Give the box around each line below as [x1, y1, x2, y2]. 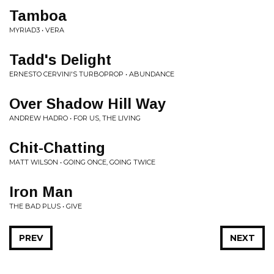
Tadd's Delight [9, 51, 111, 68]
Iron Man [9, 183, 73, 200]
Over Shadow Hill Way [9, 95, 166, 112]
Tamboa [9, 7, 67, 24]
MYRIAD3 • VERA [9, 26, 64, 34]
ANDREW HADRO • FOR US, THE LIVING [9, 114, 141, 122]
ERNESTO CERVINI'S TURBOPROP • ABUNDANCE [9, 70, 174, 78]
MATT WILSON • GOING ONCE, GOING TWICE [9, 158, 155, 166]
